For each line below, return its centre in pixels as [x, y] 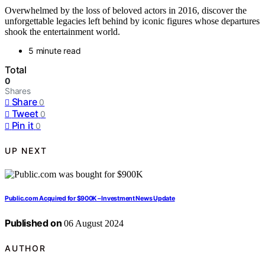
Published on [33, 223]
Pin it [22, 126]
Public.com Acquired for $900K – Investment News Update [90, 199]
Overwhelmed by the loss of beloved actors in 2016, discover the [126, 11]
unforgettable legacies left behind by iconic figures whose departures [132, 21]
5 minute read [55, 51]
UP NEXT [26, 150]
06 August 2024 [93, 224]
